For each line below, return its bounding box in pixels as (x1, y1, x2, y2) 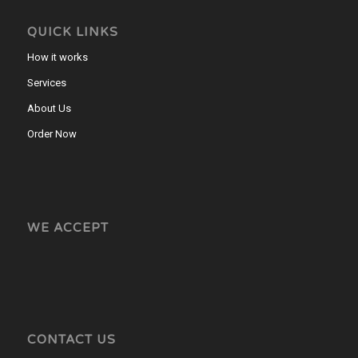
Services (26, 76, 66, 89)
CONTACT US (26, 332, 116, 348)
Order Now (26, 127, 77, 140)
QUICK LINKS (26, 24, 118, 39)
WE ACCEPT (26, 220, 109, 235)
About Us (26, 101, 71, 114)
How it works (26, 50, 88, 63)
